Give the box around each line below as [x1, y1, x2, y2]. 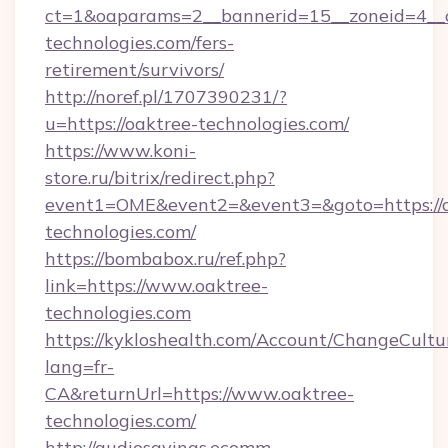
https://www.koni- [45, 139, 196, 162]
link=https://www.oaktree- [45, 274, 268, 297]
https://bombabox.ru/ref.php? [45, 247, 286, 270]
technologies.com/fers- [45, 31, 234, 54]
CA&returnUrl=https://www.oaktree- [45, 382, 354, 405]
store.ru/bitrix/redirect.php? [45, 166, 275, 189]
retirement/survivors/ [45, 58, 224, 81]
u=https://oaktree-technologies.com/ [45, 112, 349, 135]
